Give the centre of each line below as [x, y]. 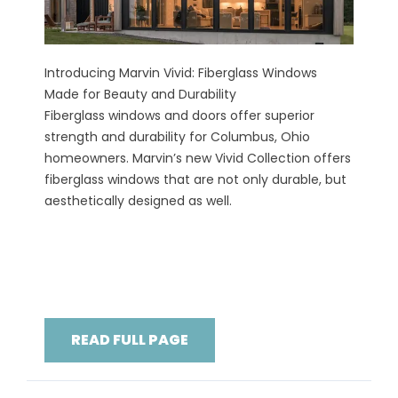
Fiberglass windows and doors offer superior [179, 116]
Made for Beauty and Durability [140, 95]
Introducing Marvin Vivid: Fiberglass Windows [181, 73]
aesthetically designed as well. [138, 201]
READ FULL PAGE [130, 340]
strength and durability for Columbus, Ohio [177, 137]
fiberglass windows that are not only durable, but [195, 180]
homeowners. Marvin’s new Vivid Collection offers [198, 159]
